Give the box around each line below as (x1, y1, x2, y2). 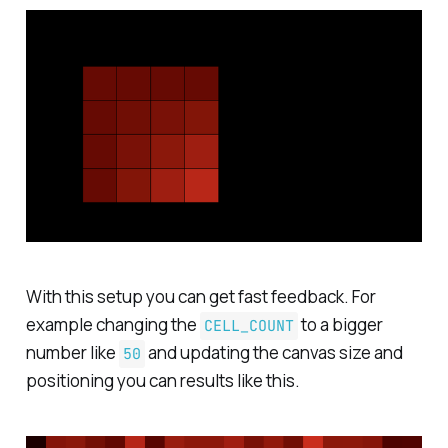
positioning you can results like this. (25, 368, 300, 392)
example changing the (25, 312, 200, 336)
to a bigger (297, 312, 383, 336)
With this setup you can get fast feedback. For (25, 284, 376, 308)
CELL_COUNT (203, 315, 294, 336)
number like (25, 340, 119, 364)
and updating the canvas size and (144, 340, 403, 364)
